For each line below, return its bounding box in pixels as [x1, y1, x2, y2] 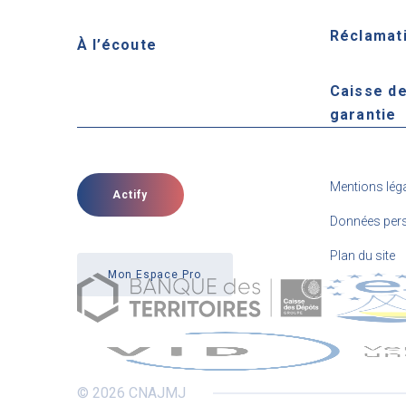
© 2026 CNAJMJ [76, 384, 186, 401]
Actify [112, 188, 148, 201]
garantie [329, 106, 397, 123]
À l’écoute [76, 36, 158, 53]
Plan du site [329, 248, 395, 263]
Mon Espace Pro [108, 267, 201, 281]
